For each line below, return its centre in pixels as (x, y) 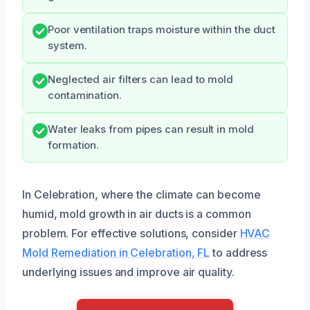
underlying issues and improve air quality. (128, 272)
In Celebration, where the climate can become (142, 194)
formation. (74, 145)
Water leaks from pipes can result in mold (151, 129)
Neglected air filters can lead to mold (140, 79)
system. (67, 45)
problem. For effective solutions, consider (131, 233)
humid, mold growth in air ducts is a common (137, 213)
